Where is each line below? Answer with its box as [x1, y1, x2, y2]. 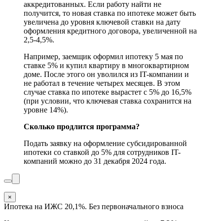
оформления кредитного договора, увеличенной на [24, 27, 197, 36]
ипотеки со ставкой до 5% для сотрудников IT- [24, 148, 181, 157]
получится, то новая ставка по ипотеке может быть [24, 9, 196, 18]
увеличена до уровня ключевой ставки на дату [24, 18, 181, 27]
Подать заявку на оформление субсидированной [24, 139, 187, 148]
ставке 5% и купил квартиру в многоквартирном [24, 61, 189, 70]
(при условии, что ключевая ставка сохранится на [24, 97, 191, 106]
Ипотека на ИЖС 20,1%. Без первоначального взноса [4, 202, 184, 211]
